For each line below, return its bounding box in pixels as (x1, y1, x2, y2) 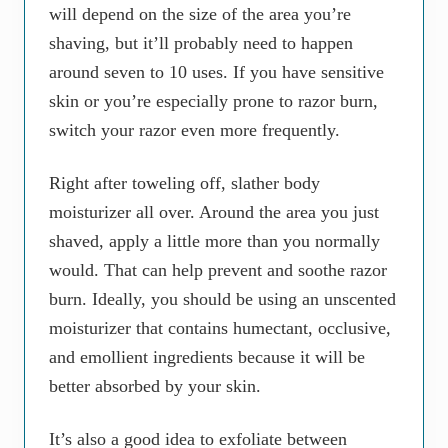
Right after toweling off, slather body (49, 173, 320, 194)
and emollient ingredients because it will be (49, 347, 365, 368)
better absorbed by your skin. (49, 376, 261, 397)
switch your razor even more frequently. (49, 120, 340, 141)
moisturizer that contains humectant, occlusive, (49, 318, 391, 339)
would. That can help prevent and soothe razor (49, 260, 387, 281)
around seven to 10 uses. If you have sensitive (49, 62, 384, 83)
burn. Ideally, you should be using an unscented (49, 289, 396, 310)
